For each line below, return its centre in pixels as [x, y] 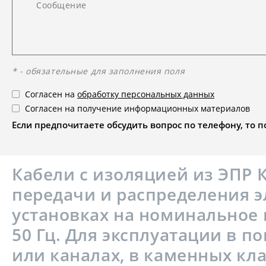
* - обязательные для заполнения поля [99, 71]
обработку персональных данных [146, 94]
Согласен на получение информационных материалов [137, 108]
